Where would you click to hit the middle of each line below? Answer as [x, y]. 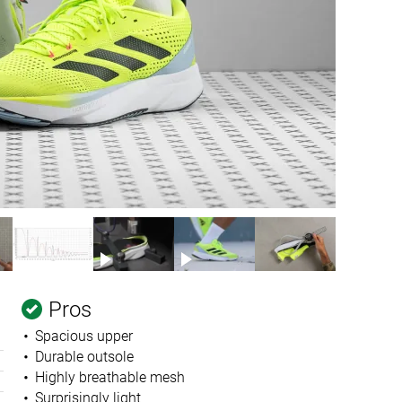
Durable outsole [84, 357]
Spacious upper [83, 336]
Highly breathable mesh [109, 377]
